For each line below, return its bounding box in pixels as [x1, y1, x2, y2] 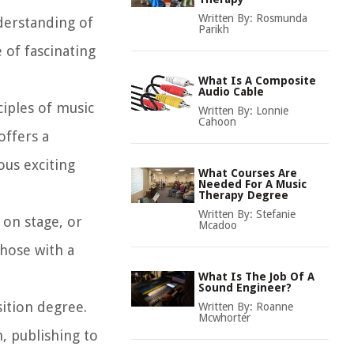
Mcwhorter [198, 311, 250, 324]
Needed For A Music [198, 178, 307, 190]
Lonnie [256, 104, 288, 117]
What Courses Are [198, 167, 297, 179]
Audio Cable [198, 85, 264, 98]
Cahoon [198, 115, 236, 128]
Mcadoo [198, 219, 237, 232]
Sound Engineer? [198, 281, 292, 294]
